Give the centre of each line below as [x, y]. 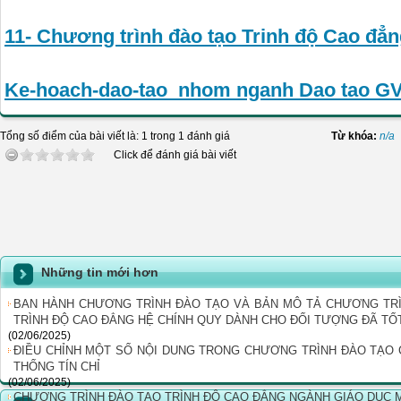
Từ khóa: [355, 136]
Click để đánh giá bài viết [175, 155]
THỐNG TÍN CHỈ [57, 367]
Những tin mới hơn [100, 272]
